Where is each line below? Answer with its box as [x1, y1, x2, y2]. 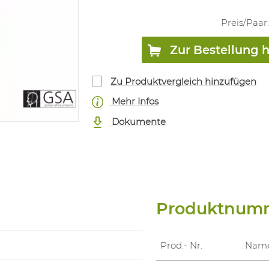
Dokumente [109, 115, 166, 127]
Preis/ [220, 17, 246, 29]
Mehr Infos [109, 95, 159, 107]
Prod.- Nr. [160, 240, 203, 252]
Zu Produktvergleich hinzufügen [110, 75, 256, 87]
